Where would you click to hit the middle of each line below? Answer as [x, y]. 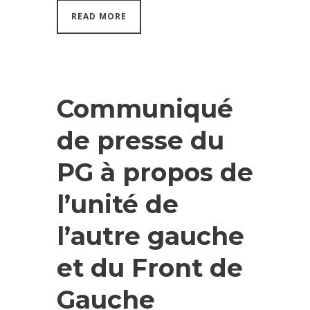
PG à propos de [155, 172]
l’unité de [118, 204]
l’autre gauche [151, 236]
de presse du [140, 140]
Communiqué [145, 108]
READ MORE [99, 16]
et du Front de [150, 267]
